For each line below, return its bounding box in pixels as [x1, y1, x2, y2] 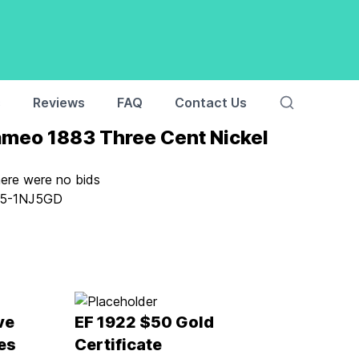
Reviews [33, 95, 85, 111]
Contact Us [175, 95, 247, 111]
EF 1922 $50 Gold [75, 313, 215, 332]
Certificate [75, 335, 163, 354]
